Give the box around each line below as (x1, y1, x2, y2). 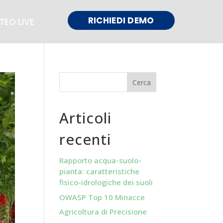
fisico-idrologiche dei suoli (59, 177, 153, 187)
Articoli (59, 108, 112, 127)
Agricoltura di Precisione (59, 207, 147, 217)
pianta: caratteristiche (59, 166, 140, 176)
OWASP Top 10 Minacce (59, 192, 145, 202)
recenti (59, 129, 111, 149)
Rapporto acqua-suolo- (59, 155, 142, 165)
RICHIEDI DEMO (88, 14, 154, 27)
